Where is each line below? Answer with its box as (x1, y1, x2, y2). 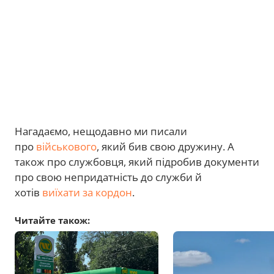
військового (36, 139, 97, 154)
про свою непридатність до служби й (15, 170, 202, 184)
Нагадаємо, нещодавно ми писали (15, 124, 187, 138)
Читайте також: (15, 214, 90, 226)
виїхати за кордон (42, 185, 132, 199)
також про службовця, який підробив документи (15, 155, 259, 169)
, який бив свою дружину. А (97, 139, 234, 154)
